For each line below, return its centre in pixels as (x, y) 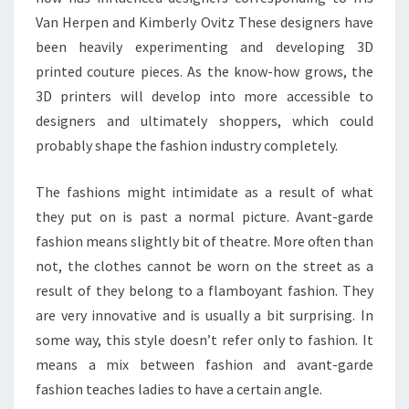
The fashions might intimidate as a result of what (204, 192)
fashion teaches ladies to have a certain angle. (179, 389)
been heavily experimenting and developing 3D (204, 47)
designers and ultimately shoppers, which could (204, 121)
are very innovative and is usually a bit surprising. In (204, 315)
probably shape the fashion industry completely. (187, 145)
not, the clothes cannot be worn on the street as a (204, 266)
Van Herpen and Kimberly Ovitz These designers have (204, 22)
